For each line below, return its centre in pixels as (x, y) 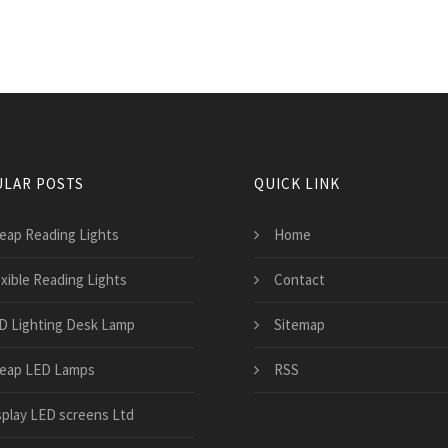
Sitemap (299, 324)
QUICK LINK (297, 183)
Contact (299, 279)
